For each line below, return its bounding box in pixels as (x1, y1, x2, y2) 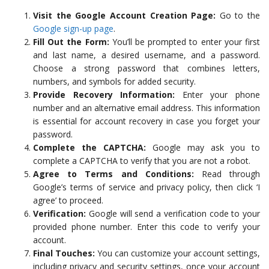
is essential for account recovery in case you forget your (33, 115, 260, 127)
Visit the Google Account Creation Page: (33, 10, 216, 22)
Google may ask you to (146, 142, 260, 154)
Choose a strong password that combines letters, (33, 62, 260, 74)
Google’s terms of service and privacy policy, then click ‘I (33, 181, 260, 193)
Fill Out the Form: (33, 36, 109, 48)
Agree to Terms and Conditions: (33, 168, 194, 180)
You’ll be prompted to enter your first (109, 36, 261, 48)
